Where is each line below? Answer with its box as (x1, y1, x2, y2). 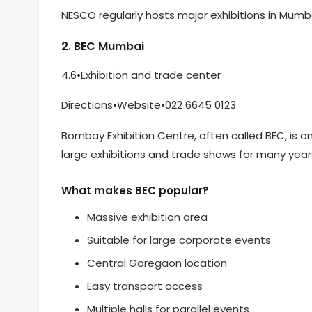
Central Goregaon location (86, 255, 227, 270)
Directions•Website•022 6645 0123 (61, 97, 236, 113)
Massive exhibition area (86, 209, 208, 224)
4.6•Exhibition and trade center (61, 67, 221, 82)
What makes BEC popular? (61, 182, 209, 198)
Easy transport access (86, 278, 203, 293)
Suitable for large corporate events (86, 232, 271, 247)
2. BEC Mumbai (61, 38, 144, 55)
